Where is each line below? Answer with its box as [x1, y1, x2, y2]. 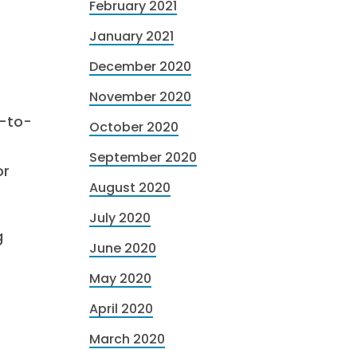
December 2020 [89, 57, 191, 76]
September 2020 [89, 148, 197, 167]
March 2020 [89, 330, 165, 348]
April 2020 [89, 300, 153, 318]
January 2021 [89, 27, 174, 45]
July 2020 [89, 209, 151, 227]
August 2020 [89, 178, 171, 197]
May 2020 [89, 269, 151, 288]
